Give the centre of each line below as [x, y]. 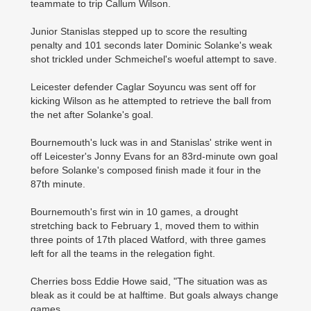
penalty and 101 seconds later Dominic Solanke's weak [151, 45]
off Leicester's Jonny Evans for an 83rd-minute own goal [154, 156]
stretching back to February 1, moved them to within [145, 225]
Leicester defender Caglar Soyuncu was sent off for [143, 86]
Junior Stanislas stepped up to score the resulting [139, 31]
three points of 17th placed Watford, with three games [148, 239]
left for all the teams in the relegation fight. [123, 253]
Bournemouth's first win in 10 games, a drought [134, 211]
